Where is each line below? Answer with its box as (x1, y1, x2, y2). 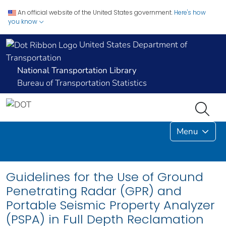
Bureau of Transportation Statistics (17, 77, 147, 89)
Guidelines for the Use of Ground (6, 168, 203, 186)
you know (8, 17, 39, 26)
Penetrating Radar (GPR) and (6, 183, 182, 200)
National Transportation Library (17, 65, 137, 77)
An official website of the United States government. (18, 8, 173, 17)
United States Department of (77, 39, 187, 50)
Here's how (174, 8, 206, 17)
